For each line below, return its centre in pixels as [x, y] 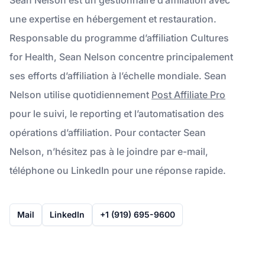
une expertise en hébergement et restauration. [113, 19]
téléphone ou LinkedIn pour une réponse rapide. [118, 170]
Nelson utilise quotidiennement [80, 94]
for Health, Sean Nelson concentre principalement [121, 56]
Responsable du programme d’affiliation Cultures [119, 38]
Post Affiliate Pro [188, 94]
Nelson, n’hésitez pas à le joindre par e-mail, [109, 151]
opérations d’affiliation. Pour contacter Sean [108, 132]
